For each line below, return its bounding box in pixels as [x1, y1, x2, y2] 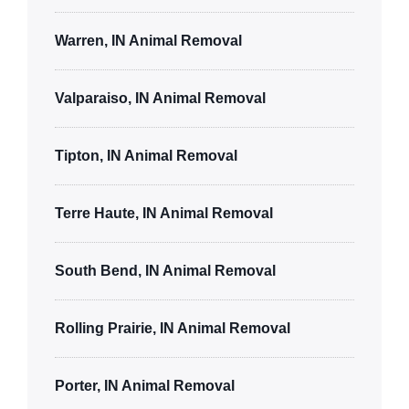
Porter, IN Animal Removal [55, 377, 235, 393]
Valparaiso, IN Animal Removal [55, 89, 266, 106]
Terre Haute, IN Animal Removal [55, 204, 273, 221]
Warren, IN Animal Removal [55, 32, 242, 48]
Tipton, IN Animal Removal [55, 147, 237, 163]
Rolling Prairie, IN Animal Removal [55, 320, 290, 336]
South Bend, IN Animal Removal [55, 262, 276, 278]
